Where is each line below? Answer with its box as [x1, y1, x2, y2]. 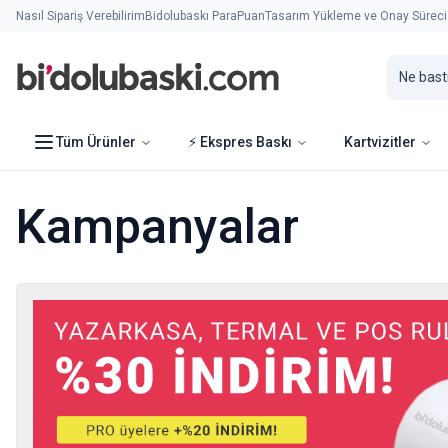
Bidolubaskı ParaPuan [145, 9, 265, 23]
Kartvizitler [344, 134, 416, 150]
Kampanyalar [16, 198, 299, 255]
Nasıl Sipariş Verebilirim [16, 9, 145, 23]
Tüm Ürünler [56, 134, 136, 150]
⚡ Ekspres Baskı [188, 134, 292, 150]
